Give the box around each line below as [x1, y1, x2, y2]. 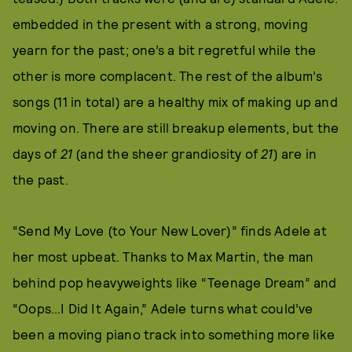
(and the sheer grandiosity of [72, 145, 262, 161]
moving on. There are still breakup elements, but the [13, 119, 339, 135]
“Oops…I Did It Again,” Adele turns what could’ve [13, 300, 313, 316]
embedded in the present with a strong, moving [13, 16, 309, 31]
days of [13, 145, 60, 161]
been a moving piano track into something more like [13, 326, 335, 342]
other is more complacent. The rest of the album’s [13, 68, 322, 83]
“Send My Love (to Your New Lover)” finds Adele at [13, 222, 327, 238]
